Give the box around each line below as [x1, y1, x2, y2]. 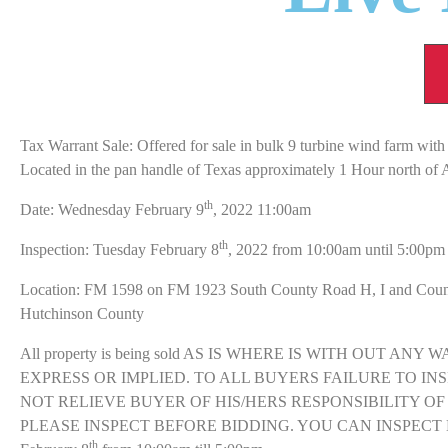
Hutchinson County [20, 304, 144, 322]
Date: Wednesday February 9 [20, 200, 204, 218]
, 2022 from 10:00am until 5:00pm [228, 240, 445, 258]
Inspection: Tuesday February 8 [20, 240, 219, 258]
